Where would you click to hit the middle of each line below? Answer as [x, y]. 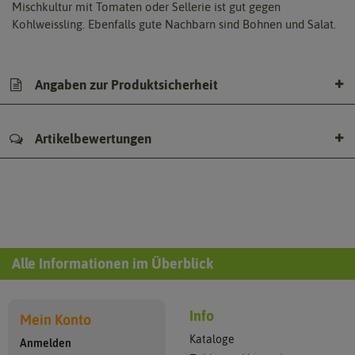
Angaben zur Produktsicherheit [125, 84]
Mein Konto [55, 321]
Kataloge [212, 340]
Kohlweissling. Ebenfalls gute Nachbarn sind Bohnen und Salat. [174, 25]
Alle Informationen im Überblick [113, 264]
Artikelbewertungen [92, 139]
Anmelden [46, 344]
